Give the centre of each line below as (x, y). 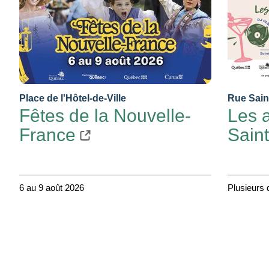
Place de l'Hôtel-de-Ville (73, 98)
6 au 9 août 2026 (52, 187)
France (47, 134)
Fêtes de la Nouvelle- (105, 115)
